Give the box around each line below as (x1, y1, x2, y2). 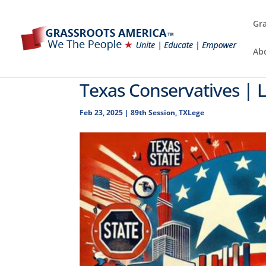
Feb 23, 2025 (80, 107, 123, 118)
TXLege (179, 107, 205, 118)
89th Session (131, 107, 176, 118)
